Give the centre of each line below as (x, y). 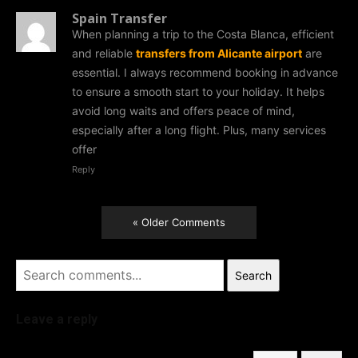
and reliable (104, 53)
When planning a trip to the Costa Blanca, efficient (203, 34)
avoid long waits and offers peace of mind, (183, 110)
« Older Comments (179, 222)
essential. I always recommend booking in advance (205, 72)
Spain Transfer (119, 18)
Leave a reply (57, 319)
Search (253, 275)
